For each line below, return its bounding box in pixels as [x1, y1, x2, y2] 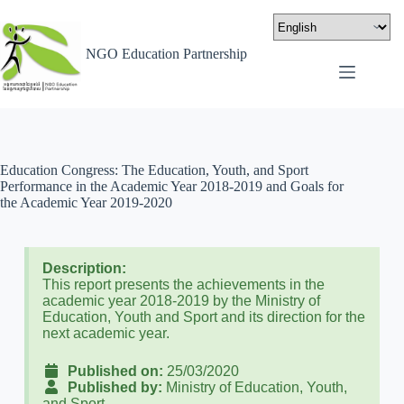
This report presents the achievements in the [41, 277, 325, 292]
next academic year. [41, 326, 170, 341]
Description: [41, 261, 126, 276]
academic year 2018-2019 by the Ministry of [41, 293, 320, 308]
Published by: [60, 380, 162, 395]
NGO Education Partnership [86, 46, 247, 61]
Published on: [60, 363, 163, 379]
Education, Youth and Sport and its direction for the [41, 309, 365, 325]
